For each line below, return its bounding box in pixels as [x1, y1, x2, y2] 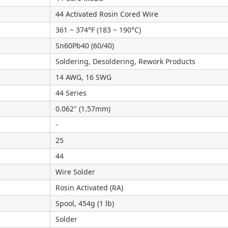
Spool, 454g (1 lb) [55, 198, 114, 208]
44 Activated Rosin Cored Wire [55, 9, 158, 19]
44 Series [55, 88, 87, 98]
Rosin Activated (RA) [55, 183, 123, 192]
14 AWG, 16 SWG [55, 72, 111, 82]
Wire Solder [55, 167, 95, 177]
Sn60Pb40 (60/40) [55, 41, 114, 50]
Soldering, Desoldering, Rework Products [55, 56, 195, 66]
